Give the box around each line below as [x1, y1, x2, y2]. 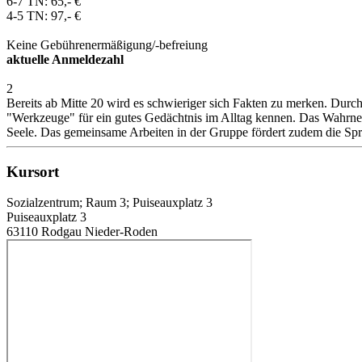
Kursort [6, 162, 59, 180]
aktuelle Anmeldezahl [6, 52, 124, 66]
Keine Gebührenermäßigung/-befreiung [6, 37, 208, 52]
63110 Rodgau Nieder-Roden [6, 225, 158, 239]
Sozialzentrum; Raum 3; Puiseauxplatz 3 [6, 196, 213, 210]
